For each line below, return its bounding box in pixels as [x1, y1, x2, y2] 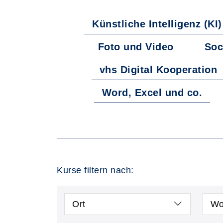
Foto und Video [98, 41, 174, 52]
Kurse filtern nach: [57, 165, 134, 175]
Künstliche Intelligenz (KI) [92, 18, 222, 29]
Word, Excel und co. [102, 87, 202, 98]
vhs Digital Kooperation [99, 64, 218, 75]
